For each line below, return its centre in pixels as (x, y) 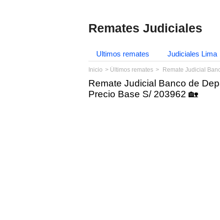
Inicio (96, 70)
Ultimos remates (123, 54)
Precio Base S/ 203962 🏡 (143, 94)
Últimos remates (132, 70)
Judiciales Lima (192, 54)
